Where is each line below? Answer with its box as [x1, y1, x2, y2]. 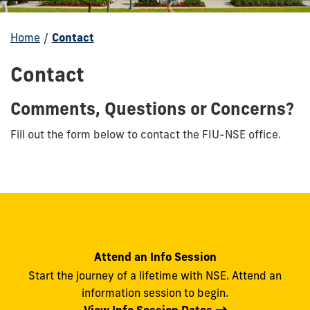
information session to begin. [82, 286, 228, 300]
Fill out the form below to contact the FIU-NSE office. [10, 127, 284, 141]
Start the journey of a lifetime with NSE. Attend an [28, 268, 282, 283]
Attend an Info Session [93, 250, 217, 264]
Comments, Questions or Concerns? [10, 98, 294, 119]
